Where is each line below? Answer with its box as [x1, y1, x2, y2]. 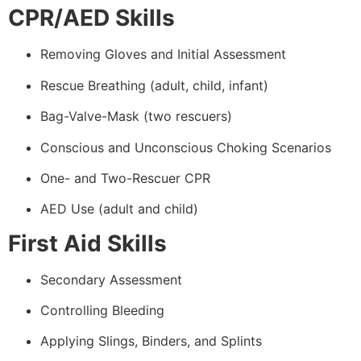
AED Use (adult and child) [40, 201, 198, 218]
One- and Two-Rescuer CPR [40, 169, 210, 186]
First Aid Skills [8, 229, 167, 257]
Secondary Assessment [40, 271, 182, 288]
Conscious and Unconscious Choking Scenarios [40, 139, 331, 156]
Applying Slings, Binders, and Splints [40, 333, 262, 350]
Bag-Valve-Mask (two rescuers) [40, 108, 232, 125]
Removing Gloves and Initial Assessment [40, 46, 286, 63]
